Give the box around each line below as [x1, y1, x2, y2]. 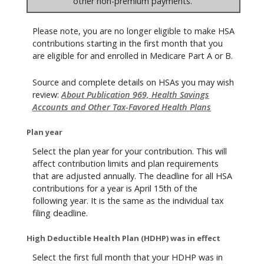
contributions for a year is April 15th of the [32, 183, 197, 194]
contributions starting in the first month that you [32, 37, 223, 49]
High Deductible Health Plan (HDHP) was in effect [27, 232, 220, 243]
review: [32, 89, 61, 101]
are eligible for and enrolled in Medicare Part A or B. [32, 49, 233, 61]
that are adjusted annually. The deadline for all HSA [32, 170, 232, 182]
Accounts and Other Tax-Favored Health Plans [32, 101, 211, 113]
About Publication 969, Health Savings [61, 89, 209, 101]
